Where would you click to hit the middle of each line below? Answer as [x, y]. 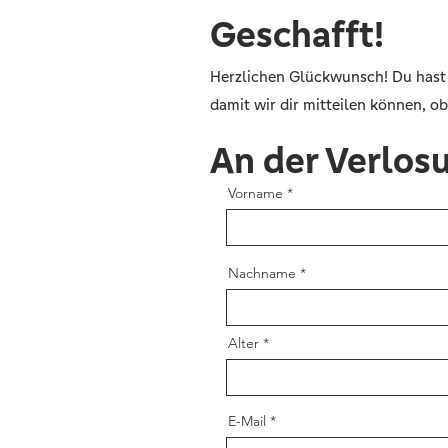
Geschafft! [297, 34]
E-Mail [247, 421]
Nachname [262, 273]
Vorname [255, 193]
